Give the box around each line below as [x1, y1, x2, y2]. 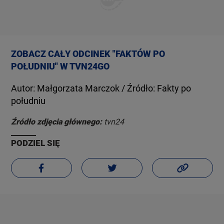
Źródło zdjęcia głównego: [11, 117, 104, 126]
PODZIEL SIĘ [11, 138, 60, 148]
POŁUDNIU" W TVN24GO [11, 61, 110, 71]
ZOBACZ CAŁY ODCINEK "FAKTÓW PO [11, 48, 165, 59]
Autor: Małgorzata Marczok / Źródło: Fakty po [11, 83, 191, 93]
